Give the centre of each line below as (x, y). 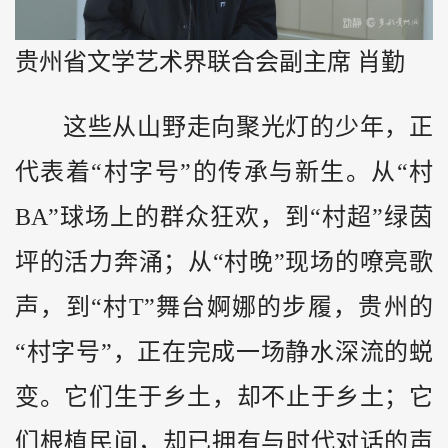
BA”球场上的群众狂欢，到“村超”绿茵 (224, 216)
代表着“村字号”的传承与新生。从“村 (224, 171)
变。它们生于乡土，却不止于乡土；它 (224, 396)
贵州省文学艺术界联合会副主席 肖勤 (210, 62)
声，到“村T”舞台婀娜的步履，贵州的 (224, 306)
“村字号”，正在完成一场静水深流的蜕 (224, 351)
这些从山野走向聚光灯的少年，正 (248, 126)
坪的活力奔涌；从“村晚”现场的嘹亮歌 (224, 261)
